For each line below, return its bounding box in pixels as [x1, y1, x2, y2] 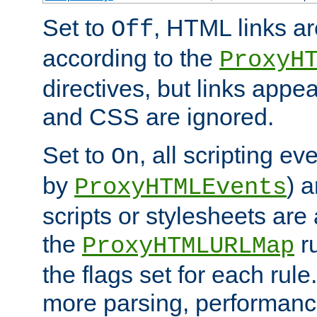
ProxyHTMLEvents [74, 173, 287, 201]
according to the [42, 44, 219, 71]
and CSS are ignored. [42, 103, 274, 130]
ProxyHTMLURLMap [82, 232, 294, 260]
